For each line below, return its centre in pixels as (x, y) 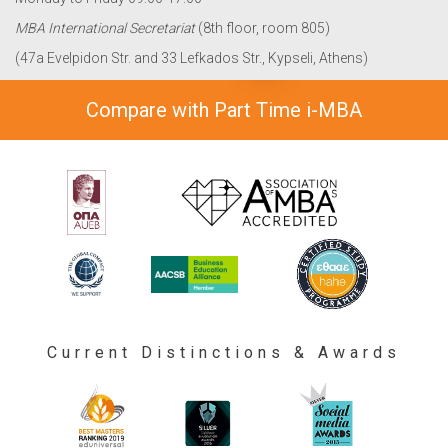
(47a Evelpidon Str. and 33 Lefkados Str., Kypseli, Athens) (191, 58)
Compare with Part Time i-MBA (224, 110)
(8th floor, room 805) (262, 28)
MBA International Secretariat (105, 28)
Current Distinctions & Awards (224, 353)
